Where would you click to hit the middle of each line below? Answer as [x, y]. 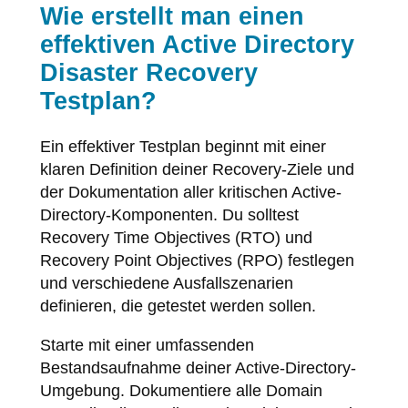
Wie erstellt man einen [172, 16]
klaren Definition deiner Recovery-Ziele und [197, 169]
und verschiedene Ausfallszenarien [166, 283]
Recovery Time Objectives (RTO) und [176, 237]
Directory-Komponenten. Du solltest [169, 214]
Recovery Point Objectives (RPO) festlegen [197, 260]
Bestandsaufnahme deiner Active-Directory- [198, 367]
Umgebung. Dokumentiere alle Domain [181, 390]
